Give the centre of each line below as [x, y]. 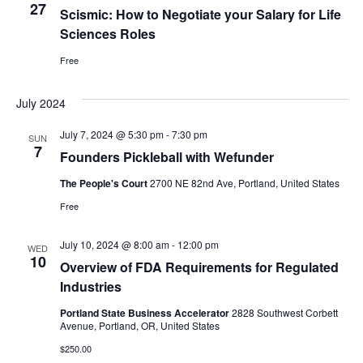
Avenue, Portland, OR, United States [139, 325]
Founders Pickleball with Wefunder [167, 157]
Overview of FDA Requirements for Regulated [199, 267]
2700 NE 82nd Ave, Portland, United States [244, 183]
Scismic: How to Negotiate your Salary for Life [200, 14]
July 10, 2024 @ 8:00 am [114, 244]
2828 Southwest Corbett [284, 312]
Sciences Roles [107, 34]
